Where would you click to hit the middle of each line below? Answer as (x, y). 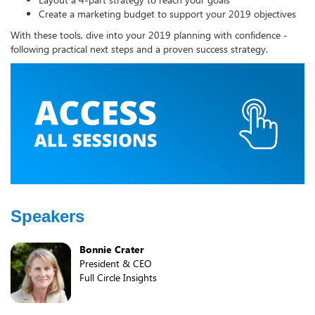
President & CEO (116, 263)
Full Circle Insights (118, 277)
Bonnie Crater (112, 249)
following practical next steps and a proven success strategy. (139, 49)
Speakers (47, 216)
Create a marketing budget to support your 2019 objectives (167, 13)
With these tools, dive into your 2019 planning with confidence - (149, 34)
